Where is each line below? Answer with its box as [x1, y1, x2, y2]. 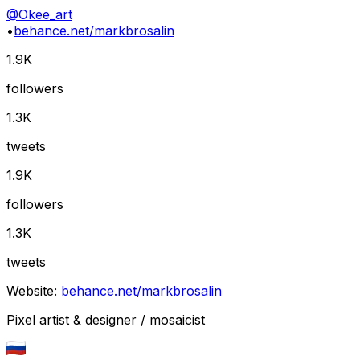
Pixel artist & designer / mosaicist [6, 312, 205, 328]
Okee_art [18, 6, 72, 22]
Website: [6, 283, 57, 299]
